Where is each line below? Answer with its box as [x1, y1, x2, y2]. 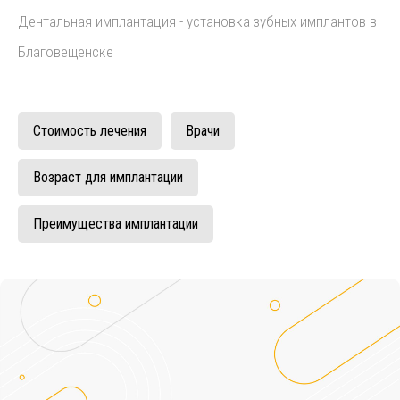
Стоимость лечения [33, 122, 146, 139]
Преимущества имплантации [33, 215, 198, 232]
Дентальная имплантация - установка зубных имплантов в [18, 12, 377, 30]
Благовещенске [18, 43, 113, 61]
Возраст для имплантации [33, 169, 183, 186]
